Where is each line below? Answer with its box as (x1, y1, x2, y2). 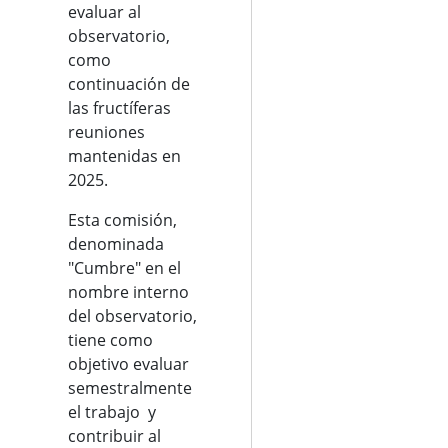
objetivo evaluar (68, 353, 189, 375)
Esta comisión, (68, 209, 177, 231)
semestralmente (68, 377, 192, 399)
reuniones (68, 121, 145, 143)
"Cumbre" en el (68, 257, 181, 279)
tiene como (68, 329, 153, 351)
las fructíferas (68, 97, 171, 119)
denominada (68, 233, 164, 255)
